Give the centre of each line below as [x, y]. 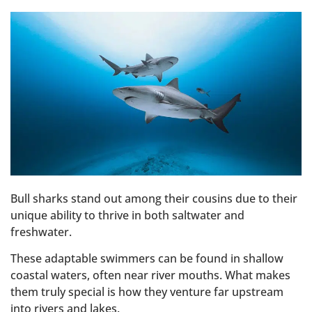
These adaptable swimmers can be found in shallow [147, 259]
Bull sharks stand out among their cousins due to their [154, 198]
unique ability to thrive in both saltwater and [127, 215]
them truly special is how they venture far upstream [147, 292]
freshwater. [41, 232]
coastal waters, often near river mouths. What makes [150, 275]
